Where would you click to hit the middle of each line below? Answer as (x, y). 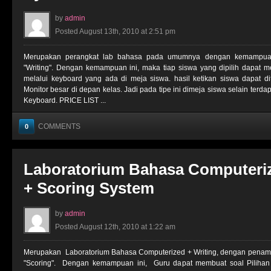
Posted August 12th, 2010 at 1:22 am (115, 227)
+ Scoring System (89, 188)
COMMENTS (59, 126)
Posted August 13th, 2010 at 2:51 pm (115, 31)
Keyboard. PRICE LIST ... (65, 100)
